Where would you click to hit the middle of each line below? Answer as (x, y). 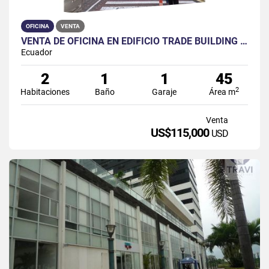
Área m (222, 92)
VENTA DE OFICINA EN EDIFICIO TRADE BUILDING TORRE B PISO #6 (244, 41)
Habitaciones (45, 92)
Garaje (165, 92)
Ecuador (37, 52)
